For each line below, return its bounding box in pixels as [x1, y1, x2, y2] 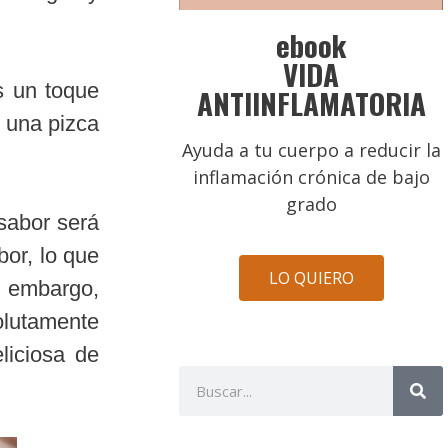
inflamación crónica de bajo [192, 164, 430, 189]
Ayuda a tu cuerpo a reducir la [181, 137, 441, 162]
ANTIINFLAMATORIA [196, 80, 426, 124]
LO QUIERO [268, 266, 354, 289]
